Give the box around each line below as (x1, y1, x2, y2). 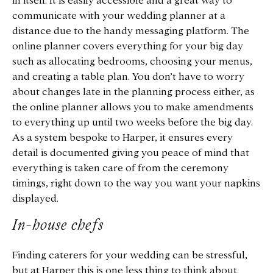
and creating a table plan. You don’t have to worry (12, 71, 244, 82)
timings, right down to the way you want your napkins (12, 178, 260, 189)
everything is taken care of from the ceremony (12, 163, 229, 174)
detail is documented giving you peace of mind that (12, 147, 249, 158)
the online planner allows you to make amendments (12, 102, 253, 113)
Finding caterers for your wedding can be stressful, (12, 249, 247, 260)
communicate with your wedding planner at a (12, 10, 225, 21)
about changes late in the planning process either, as (12, 87, 255, 97)
